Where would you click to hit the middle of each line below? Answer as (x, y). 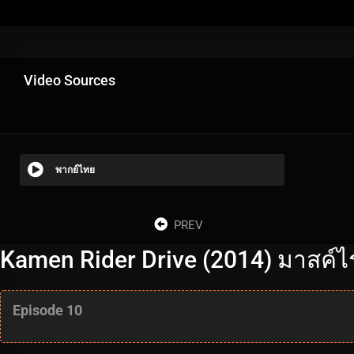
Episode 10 (47, 310)
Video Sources (70, 80)
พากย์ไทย (75, 169)
